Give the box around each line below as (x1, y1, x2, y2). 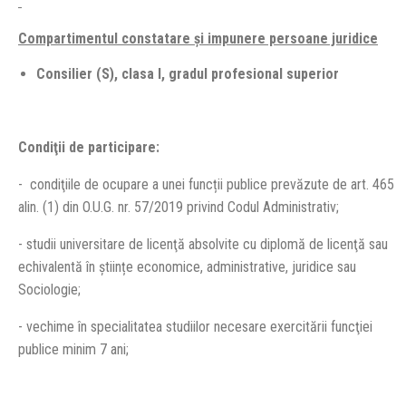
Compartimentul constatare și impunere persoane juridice (18, 30, 378, 47)
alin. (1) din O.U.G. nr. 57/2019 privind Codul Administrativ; (18, 198, 339, 216)
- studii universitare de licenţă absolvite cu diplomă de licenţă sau (18, 236, 388, 253)
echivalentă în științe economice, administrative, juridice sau (18, 258, 356, 275)
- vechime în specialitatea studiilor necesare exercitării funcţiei (18, 318, 372, 335)
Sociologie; (18, 281, 81, 298)
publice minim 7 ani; (18, 341, 129, 358)
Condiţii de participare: (18, 139, 159, 156)
